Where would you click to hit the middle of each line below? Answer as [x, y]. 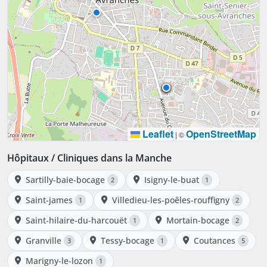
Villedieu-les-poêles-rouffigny [171, 200]
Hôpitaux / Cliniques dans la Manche [89, 158]
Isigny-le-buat [172, 179]
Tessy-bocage [128, 240]
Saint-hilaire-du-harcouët [76, 220]
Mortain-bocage [198, 220]
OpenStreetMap [221, 133]
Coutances [215, 240]
